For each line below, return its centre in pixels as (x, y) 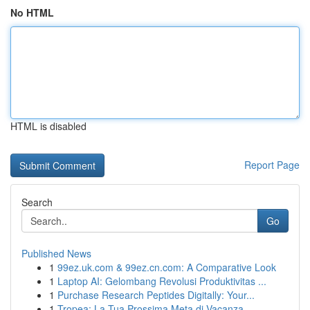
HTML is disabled (48, 126)
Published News (56, 253)
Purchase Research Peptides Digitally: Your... (156, 295)
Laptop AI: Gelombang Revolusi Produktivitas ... (162, 281)
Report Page (272, 165)
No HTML (32, 12)
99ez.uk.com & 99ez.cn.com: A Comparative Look (167, 267)
